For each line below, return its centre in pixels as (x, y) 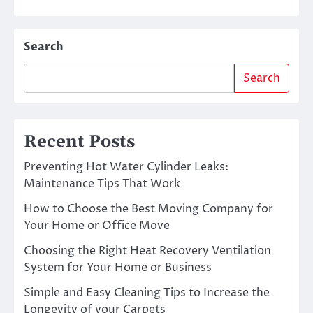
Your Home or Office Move (97, 226)
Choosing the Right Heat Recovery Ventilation (147, 251)
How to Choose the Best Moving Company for (148, 209)
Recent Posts (79, 142)
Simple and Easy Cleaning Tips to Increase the (147, 293)
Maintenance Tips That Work (102, 184)
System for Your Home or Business (118, 268)
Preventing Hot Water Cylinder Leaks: (126, 167)
